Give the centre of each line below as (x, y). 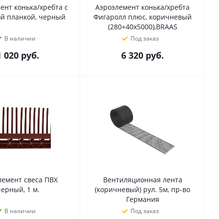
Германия (142, 199)
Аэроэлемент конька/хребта (142, 7)
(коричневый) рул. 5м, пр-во (142, 189)
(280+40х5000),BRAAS (142, 27)
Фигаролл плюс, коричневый (142, 17)
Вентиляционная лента (142, 180)
